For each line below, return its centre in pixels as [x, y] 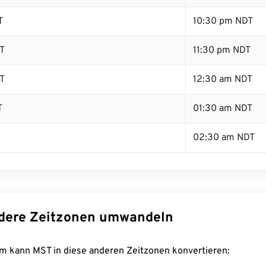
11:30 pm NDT [222, 50]
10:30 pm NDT [223, 21]
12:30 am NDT [223, 80]
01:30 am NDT [223, 109]
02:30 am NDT [224, 138]
